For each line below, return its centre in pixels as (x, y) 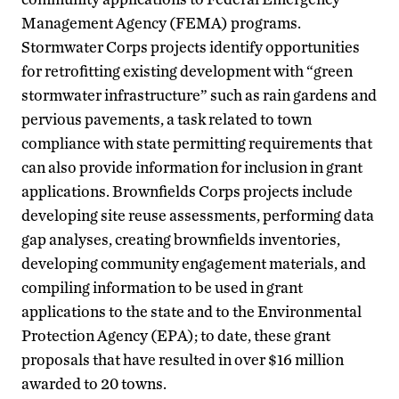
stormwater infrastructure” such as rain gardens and (199, 94)
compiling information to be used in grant (162, 287)
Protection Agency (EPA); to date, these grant (176, 335)
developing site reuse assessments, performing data (198, 215)
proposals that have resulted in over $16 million (183, 359)
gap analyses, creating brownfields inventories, (181, 239)
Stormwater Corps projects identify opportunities (191, 46)
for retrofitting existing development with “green (187, 70)
